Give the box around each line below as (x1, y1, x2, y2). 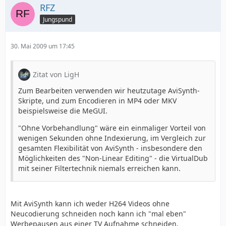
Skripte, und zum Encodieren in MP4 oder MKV (18, 96, 177, 105)
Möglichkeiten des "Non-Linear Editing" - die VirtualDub (18, 153, 208, 163)
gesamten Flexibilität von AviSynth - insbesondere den (18, 143, 202, 153)
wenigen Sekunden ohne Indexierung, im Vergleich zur (18, 133, 206, 143)
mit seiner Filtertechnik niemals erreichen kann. (18, 163, 181, 173)
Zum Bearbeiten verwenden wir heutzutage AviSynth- (18, 86, 200, 95)
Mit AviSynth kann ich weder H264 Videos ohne (11, 199, 169, 208)
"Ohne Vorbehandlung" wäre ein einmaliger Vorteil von (18, 123, 206, 133)
